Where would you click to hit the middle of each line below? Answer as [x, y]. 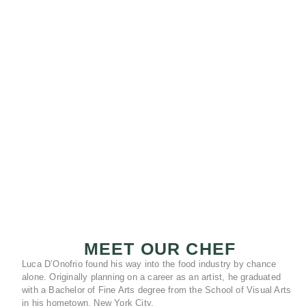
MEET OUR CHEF [160, 248]
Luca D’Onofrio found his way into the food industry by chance [149, 264]
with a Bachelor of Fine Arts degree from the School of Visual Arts [157, 290]
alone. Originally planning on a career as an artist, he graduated [152, 277]
